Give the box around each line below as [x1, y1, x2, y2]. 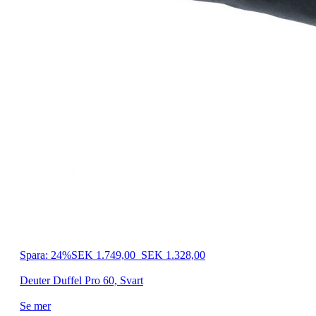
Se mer [20, 300, 51, 312]
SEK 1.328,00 [141, 249, 205, 262]
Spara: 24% [20, 249, 71, 262]
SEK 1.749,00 [71, 249, 135, 262]
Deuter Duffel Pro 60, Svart [20, 274, 143, 287]
